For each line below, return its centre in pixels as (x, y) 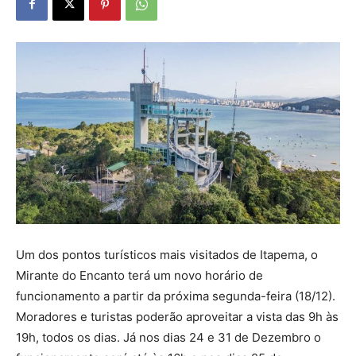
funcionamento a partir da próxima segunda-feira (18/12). (176, 296)
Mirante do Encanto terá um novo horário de (139, 276)
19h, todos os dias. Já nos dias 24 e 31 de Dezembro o (168, 338)
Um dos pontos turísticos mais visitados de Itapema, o (167, 255)
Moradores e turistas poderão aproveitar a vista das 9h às (177, 317)
